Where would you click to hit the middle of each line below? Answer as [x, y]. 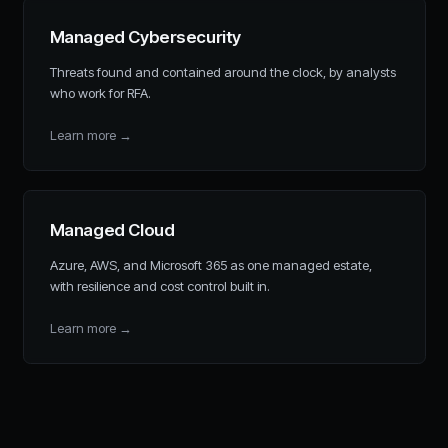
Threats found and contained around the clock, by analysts [222, 71]
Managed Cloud [112, 230]
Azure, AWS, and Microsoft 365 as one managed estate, [210, 264]
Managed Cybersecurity [145, 37]
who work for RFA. [100, 92]
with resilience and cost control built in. [159, 285]
